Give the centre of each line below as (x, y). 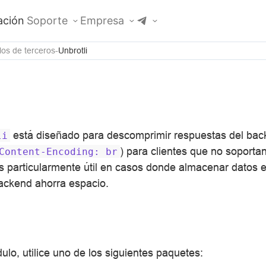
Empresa (102, 20)
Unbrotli (73, 50)
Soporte (47, 20)
